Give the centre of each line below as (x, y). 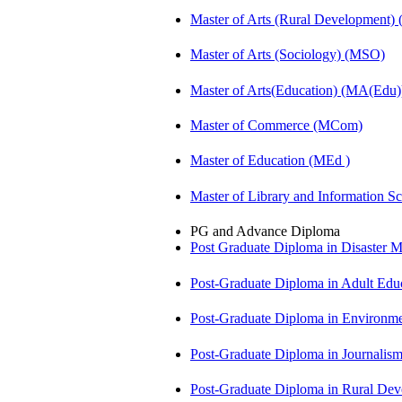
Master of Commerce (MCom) (276, 125)
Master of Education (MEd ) (270, 161)
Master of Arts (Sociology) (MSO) (288, 55)
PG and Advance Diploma (265, 232)
